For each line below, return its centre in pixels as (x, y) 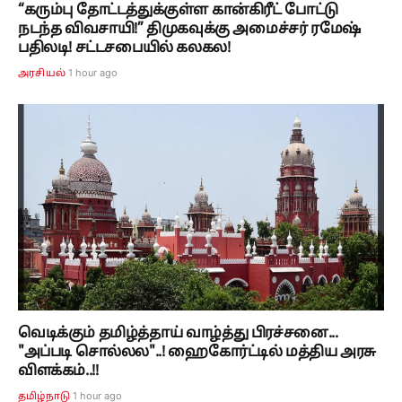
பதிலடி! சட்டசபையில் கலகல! (124, 49)
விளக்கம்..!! (58, 371)
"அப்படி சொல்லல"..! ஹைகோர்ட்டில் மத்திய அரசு (197, 352)
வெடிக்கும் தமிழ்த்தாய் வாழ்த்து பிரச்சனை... (178, 333)
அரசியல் (42, 74)
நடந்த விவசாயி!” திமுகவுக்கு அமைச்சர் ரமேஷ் (189, 30)
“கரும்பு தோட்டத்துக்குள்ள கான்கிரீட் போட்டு (178, 11)
